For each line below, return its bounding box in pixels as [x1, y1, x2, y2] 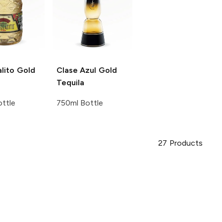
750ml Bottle [56, 98, 104, 108]
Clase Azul [56, 65, 97, 75]
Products [169, 138, 203, 148]
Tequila [56, 78, 84, 88]
